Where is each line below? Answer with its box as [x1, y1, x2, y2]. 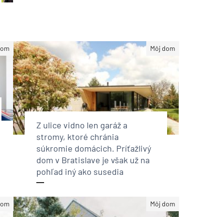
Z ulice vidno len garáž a [36, 119, 127, 130]
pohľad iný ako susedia [36, 166, 124, 177]
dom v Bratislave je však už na [36, 154, 150, 165]
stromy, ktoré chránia [36, 131, 119, 142]
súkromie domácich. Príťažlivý [36, 142, 151, 154]
